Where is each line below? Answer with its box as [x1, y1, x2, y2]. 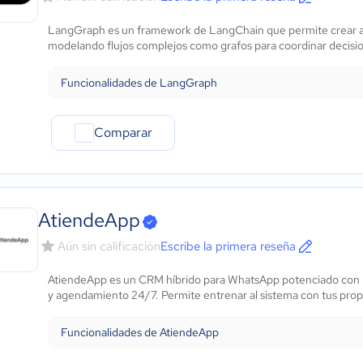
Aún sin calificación [58, 238, 160, 254]
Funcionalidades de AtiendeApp [61, 325, 219, 340]
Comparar [93, 124, 152, 141]
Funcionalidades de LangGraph [61, 75, 217, 90]
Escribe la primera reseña [160, 238, 296, 254]
